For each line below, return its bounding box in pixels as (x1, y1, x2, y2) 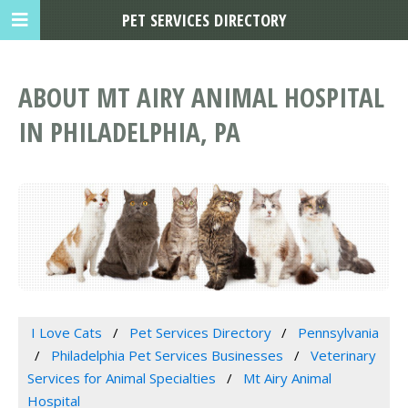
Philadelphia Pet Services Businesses (50, 346, 283, 365)
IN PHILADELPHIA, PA (18, 114, 240, 150)
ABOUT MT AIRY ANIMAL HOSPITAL (18, 79, 384, 116)
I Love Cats (30, 323, 102, 342)
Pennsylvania (298, 323, 380, 342)
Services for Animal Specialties (27, 369, 216, 388)
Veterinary (310, 346, 376, 365)
